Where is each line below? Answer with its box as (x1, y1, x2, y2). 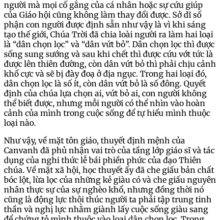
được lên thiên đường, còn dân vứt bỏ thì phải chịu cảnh (4, 58, 216, 69)
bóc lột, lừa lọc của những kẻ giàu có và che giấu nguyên (4, 174, 216, 185)
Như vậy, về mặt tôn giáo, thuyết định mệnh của (4, 135, 185, 145)
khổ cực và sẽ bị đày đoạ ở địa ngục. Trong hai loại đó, (4, 68, 207, 79)
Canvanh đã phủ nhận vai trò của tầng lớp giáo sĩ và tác (4, 145, 215, 155)
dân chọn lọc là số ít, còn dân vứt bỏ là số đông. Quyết (4, 78, 206, 88)
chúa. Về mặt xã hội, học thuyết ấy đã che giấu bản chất (4, 165, 214, 175)
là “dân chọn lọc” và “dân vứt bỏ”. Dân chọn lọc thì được (4, 39, 215, 49)
